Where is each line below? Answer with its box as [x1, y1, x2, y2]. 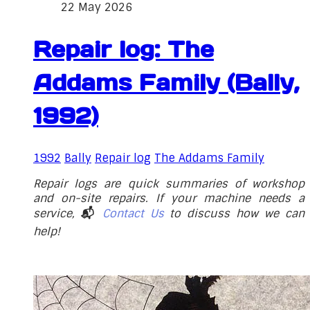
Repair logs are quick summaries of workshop [33, 176, 304, 192]
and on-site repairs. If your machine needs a [33, 191, 304, 206]
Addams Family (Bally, [33, 68, 300, 97]
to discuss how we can [163, 206, 305, 221]
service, [33, 206, 81, 221]
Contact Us [102, 206, 164, 221]
